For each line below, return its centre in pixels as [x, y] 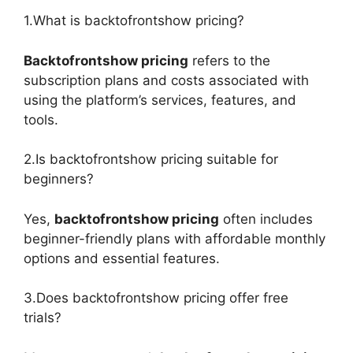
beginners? [59, 179]
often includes [266, 219]
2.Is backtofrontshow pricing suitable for [151, 160]
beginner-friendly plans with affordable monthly [175, 238]
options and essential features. [122, 258]
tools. [41, 119]
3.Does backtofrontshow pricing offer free [156, 298]
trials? [43, 318]
